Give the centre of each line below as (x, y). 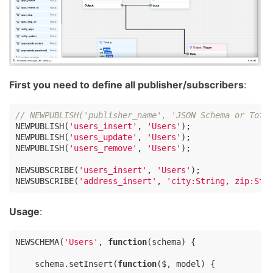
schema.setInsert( (66, 264)
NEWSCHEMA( (40, 242)
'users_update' (103, 137)
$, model (181, 264)
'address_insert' (118, 181)
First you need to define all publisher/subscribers (126, 85)
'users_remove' (103, 148)
